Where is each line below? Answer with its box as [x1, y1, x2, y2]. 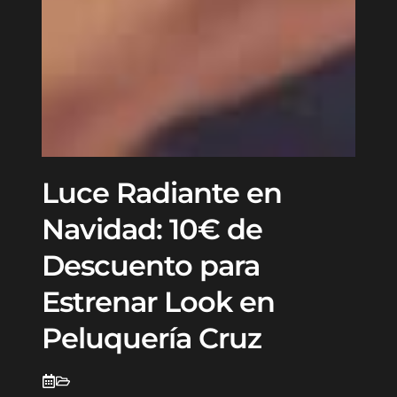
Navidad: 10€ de [41, 211, 262, 246]
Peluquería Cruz [41, 320, 261, 355]
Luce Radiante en [41, 175, 282, 210]
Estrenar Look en [41, 284, 275, 319]
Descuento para [41, 247, 260, 283]
